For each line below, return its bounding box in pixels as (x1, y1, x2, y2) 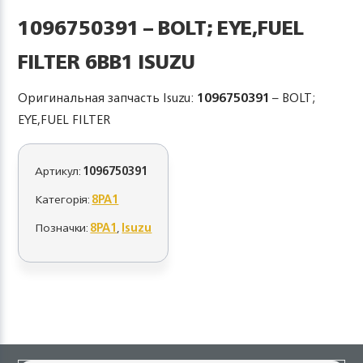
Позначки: (35, 217, 91, 237)
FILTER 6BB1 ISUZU (18, 45, 196, 79)
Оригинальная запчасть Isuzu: (18, 87, 198, 109)
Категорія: (35, 189, 92, 209)
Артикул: (35, 160, 83, 181)
